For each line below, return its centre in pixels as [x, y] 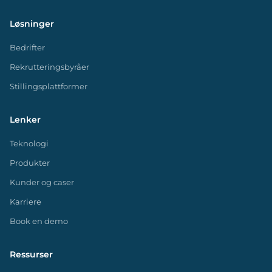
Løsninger [32, 23]
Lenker [25, 119]
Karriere [25, 202]
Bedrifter [27, 47]
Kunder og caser [42, 182]
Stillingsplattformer [49, 86]
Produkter [30, 163]
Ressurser [31, 254]
